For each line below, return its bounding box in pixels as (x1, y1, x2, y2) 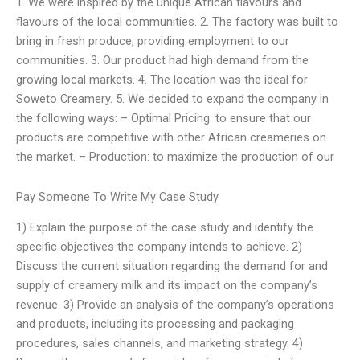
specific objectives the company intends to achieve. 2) (16, 239, 302, 255)
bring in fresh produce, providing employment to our (16, 34, 289, 49)
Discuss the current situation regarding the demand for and (16, 259, 328, 274)
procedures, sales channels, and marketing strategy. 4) (16, 336, 303, 351)
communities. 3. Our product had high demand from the (16, 53, 309, 68)
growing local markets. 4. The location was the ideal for (16, 72, 308, 88)
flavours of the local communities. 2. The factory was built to (16, 14, 338, 30)
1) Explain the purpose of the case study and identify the (16, 220, 313, 235)
